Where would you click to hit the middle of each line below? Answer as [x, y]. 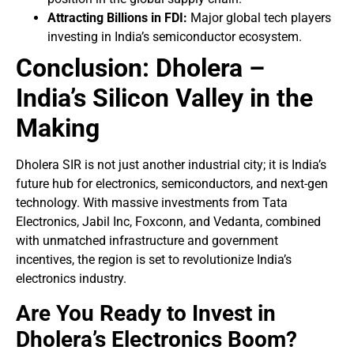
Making [58, 128]
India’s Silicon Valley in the [164, 98]
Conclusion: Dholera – [140, 68]
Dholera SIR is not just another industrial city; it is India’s [171, 165]
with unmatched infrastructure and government [147, 241]
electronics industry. [71, 279]
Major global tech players [259, 18]
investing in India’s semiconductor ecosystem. [175, 37]
